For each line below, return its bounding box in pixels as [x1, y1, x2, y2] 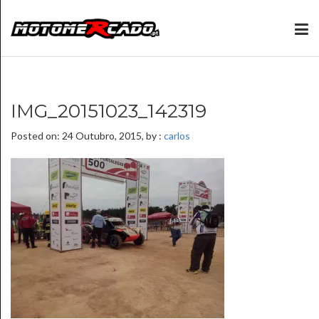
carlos [164, 130, 190, 142]
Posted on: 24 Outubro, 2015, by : [11, 130, 164, 142]
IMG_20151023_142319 [11, 100, 206, 122]
